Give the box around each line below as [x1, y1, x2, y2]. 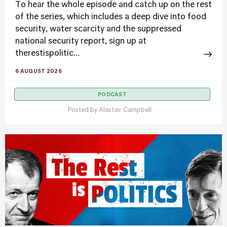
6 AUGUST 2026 [15, 69, 62, 74]
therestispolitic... [15, 50, 80, 58]
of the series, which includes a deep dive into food [15, 13, 206, 21]
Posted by [68, 107, 99, 113]
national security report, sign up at [15, 37, 146, 46]
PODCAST [97, 92, 127, 97]
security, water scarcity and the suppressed [15, 25, 181, 33]
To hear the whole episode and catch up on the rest [15, 1, 212, 9]
